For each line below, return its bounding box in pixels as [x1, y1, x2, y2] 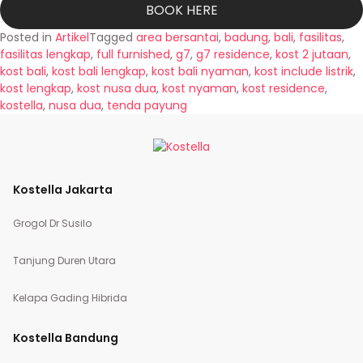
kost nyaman [162, 80, 237, 96]
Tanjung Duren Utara [13, 254, 116, 267]
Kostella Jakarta [13, 181, 113, 198]
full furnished [96, 46, 170, 62]
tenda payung [107, 97, 187, 113]
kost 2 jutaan [275, 46, 348, 62]
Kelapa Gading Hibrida [13, 291, 127, 305]
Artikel [55, 29, 89, 45]
